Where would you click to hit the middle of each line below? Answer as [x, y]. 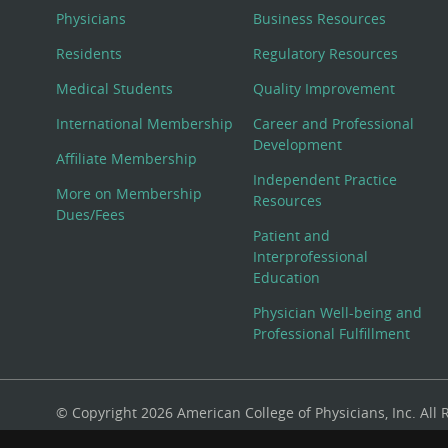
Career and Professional [334, 124]
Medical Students [115, 89]
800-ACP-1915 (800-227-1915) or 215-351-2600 [209, 436]
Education [287, 278]
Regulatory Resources [326, 54]
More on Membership [129, 194]
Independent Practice [325, 180]
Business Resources [320, 18]
